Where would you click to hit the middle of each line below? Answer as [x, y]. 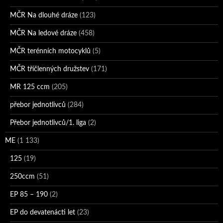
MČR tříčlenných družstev [50, 69]
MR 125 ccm [30, 87]
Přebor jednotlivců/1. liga [48, 123]
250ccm [22, 177]
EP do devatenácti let [43, 213]
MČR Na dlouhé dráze [44, 16]
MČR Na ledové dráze [43, 34]
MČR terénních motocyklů [50, 52]
